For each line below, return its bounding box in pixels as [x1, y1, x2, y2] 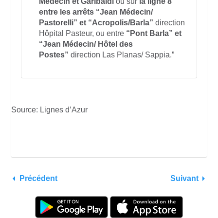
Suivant [170, 174, 199, 183]
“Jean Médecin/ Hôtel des [39, 40, 133, 49]
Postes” [39, 51, 71, 59]
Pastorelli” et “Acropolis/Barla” [39, 18, 155, 27]
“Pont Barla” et [124, 29, 182, 38]
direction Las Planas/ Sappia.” [71, 51, 174, 59]
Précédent [19, 174, 57, 183]
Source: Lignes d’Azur [11, 106, 88, 114]
